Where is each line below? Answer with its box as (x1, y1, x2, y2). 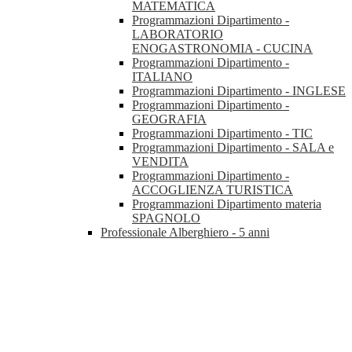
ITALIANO (132, 70, 192, 84)
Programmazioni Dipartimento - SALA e (132, 141, 334, 155)
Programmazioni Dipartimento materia (132, 197, 321, 211)
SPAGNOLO (132, 211, 200, 225)
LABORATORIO (132, 27, 223, 42)
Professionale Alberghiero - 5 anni (101, 225, 269, 240)
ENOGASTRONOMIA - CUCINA (132, 42, 313, 56)
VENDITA (132, 155, 189, 169)
